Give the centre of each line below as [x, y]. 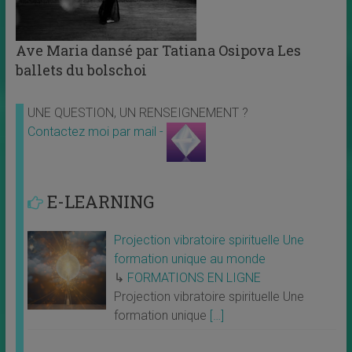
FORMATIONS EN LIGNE [194, 278]
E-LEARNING [100, 202]
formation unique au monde [189, 259]
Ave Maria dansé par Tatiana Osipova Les [158, 51]
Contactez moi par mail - [97, 132]
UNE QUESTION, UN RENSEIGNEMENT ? [137, 113]
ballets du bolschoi [81, 70]
